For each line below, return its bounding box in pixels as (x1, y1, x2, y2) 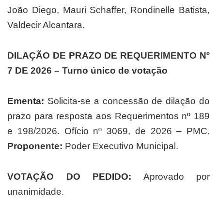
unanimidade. (7, 186, 64, 197)
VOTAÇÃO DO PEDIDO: (7, 171, 131, 182)
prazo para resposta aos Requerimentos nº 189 (7, 111, 210, 122)
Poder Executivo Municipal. (62, 141, 178, 152)
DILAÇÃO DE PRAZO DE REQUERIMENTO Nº (7, 50, 210, 61)
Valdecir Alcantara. (7, 20, 85, 31)
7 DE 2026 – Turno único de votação (7, 65, 168, 76)
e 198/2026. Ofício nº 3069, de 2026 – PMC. (7, 126, 210, 137)
